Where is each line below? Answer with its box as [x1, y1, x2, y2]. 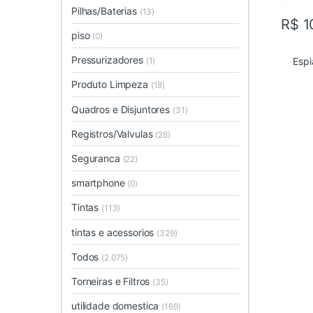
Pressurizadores [71, 54, 146, 66]
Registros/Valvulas [71, 127, 156, 140]
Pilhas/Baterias [71, 4, 140, 17]
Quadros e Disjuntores [71, 103, 173, 115]
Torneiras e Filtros [71, 275, 153, 287]
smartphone [71, 177, 128, 189]
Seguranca [71, 152, 123, 165]
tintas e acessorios [71, 226, 157, 238]
